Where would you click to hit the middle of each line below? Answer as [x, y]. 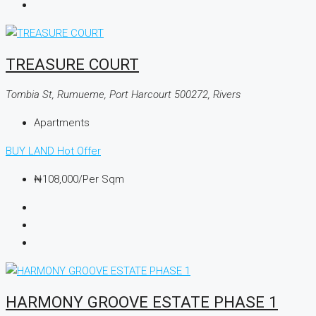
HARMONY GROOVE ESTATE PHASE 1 [142, 302]
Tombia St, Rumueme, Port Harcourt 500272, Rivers [123, 95]
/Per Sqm [101, 180]
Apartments [62, 123]
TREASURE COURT [72, 64]
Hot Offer [79, 151]
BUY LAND [31, 151]
